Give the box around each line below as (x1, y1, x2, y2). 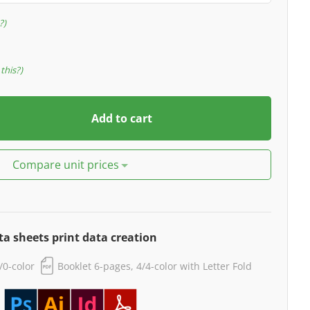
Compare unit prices (12, 157, 120, 173)
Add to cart (91, 111, 152, 127)
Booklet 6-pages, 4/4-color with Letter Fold (57, 259, 253, 273)
